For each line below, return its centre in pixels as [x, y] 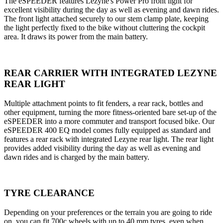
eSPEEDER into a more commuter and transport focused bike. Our [109, 121]
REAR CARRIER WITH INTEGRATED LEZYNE [111, 73]
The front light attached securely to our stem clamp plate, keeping [106, 19]
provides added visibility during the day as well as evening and [102, 148]
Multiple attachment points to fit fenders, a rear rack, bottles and [104, 103]
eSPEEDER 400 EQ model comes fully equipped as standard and [107, 130]
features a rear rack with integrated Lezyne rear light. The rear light [109, 139]
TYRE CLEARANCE [49, 193]
